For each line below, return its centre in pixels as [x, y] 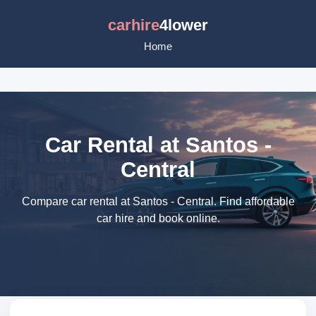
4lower [184, 25]
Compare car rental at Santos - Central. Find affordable [158, 201]
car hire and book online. [158, 218]
